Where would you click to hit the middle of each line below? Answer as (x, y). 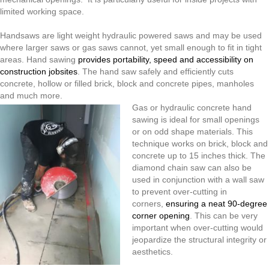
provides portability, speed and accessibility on (166, 60)
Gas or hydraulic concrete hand (192, 108)
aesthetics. (153, 252)
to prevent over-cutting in (180, 192)
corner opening (161, 216)
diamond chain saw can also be (192, 168)
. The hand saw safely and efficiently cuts (156, 72)
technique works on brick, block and (200, 144)
